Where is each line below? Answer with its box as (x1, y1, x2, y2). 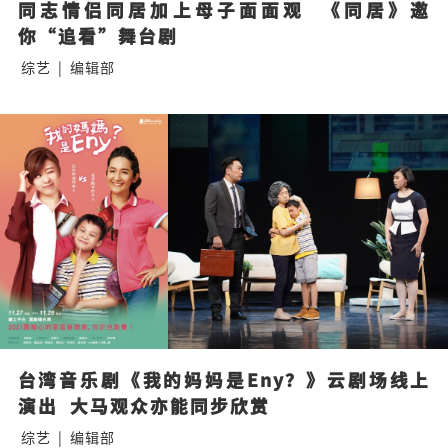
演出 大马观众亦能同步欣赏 (17, 392, 270, 418)
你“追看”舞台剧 (17, 22, 178, 48)
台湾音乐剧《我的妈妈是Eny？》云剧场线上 (17, 366, 431, 392)
